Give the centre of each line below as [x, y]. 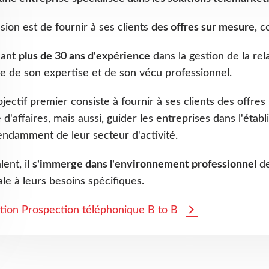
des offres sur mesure [203, 28]
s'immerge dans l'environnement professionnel [145, 165]
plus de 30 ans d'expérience [85, 57]
